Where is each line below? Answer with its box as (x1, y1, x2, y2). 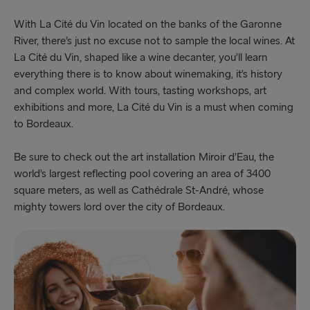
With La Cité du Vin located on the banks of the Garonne (14, 18, 282, 32)
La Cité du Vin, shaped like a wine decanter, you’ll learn (14, 51, 268, 65)
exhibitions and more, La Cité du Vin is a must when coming (14, 101, 293, 115)
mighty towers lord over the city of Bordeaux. (14, 201, 228, 215)
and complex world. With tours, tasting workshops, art (14, 84, 266, 98)
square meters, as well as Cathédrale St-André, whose (14, 184, 264, 198)
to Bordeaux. (14, 118, 73, 131)
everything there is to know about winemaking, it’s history (14, 68, 282, 82)
